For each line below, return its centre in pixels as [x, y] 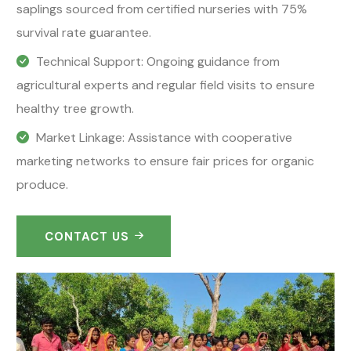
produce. [42, 184]
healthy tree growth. [75, 108]
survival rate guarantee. [84, 32]
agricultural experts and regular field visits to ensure [166, 85]
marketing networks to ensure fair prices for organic [165, 161]
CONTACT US [87, 236]
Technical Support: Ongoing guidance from [158, 61]
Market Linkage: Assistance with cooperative [164, 137]
